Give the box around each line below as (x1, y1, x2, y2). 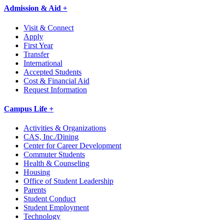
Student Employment (24, 203, 89, 212)
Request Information (24, 85, 87, 94)
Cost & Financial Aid (24, 76, 89, 85)
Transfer (24, 50, 49, 58)
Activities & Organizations (24, 124, 106, 133)
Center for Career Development (24, 141, 121, 150)
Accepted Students (24, 67, 82, 76)
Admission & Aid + (4, 4, 67, 13)
